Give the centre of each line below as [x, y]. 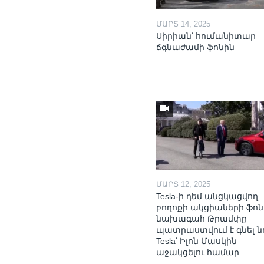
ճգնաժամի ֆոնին [196, 47]
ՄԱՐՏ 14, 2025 [184, 24]
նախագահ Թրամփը [202, 218]
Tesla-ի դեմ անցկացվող [207, 196]
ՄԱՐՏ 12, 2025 [184, 184]
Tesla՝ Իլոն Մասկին [197, 241]
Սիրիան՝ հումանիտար [206, 36]
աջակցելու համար [198, 252]
